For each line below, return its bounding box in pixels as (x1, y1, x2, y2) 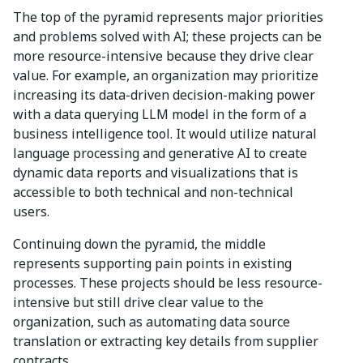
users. (13, 202, 49, 220)
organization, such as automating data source (13, 312, 290, 331)
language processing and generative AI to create (13, 143, 307, 162)
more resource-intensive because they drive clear (13, 46, 314, 65)
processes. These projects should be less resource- (13, 273, 322, 292)
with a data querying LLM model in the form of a (13, 105, 306, 123)
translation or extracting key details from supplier (13, 331, 318, 350)
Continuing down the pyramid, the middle (13, 234, 266, 253)
